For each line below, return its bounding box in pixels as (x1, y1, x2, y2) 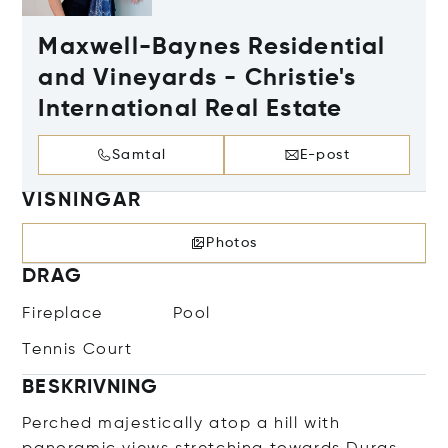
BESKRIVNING (22, 377, 159, 398)
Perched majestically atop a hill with (22, 415, 341, 432)
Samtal (112, 147, 167, 162)
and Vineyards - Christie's (38, 65, 357, 90)
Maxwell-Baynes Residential (38, 34, 386, 59)
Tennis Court (22, 341, 133, 358)
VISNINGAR (22, 190, 142, 211)
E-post (299, 147, 350, 162)
